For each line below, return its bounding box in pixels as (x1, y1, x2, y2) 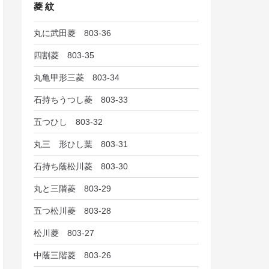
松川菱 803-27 (34, 228, 95, 238)
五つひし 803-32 (34, 116, 103, 127)
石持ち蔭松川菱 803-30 (34, 161, 128, 171)
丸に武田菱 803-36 (34, 28, 112, 38)
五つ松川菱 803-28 (34, 205, 112, 216)
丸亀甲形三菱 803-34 (34, 72, 120, 82)
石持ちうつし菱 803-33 (34, 94, 128, 104)
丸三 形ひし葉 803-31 (34, 139, 128, 149)
